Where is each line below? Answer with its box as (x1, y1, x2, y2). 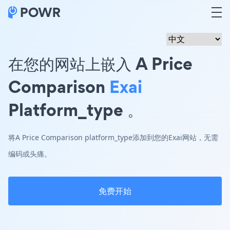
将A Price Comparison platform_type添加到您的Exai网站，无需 (8, 132, 218, 142)
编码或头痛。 (8, 149, 51, 159)
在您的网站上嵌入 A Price (8, 51, 193, 75)
